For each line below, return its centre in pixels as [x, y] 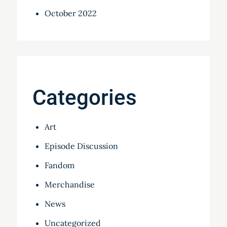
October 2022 [70, 13]
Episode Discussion [81, 146]
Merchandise [69, 185]
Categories [84, 98]
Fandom [59, 165]
